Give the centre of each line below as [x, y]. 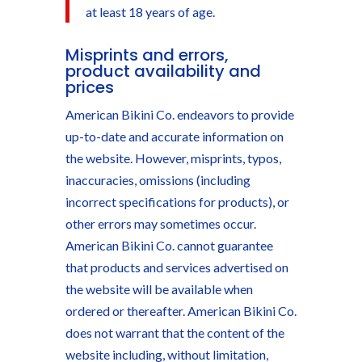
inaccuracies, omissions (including [158, 180]
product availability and [163, 71]
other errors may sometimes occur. [160, 223]
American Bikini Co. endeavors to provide [179, 114]
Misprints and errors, [147, 55]
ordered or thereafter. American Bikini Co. [181, 311]
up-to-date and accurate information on [174, 136]
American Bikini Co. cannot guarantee [169, 245]
